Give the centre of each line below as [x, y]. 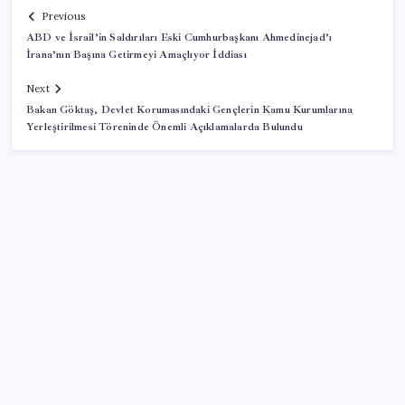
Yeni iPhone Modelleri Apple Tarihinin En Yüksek [189, 369]
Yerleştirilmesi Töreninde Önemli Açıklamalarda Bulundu [165, 127]
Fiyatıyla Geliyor [81, 389]
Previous [63, 17]
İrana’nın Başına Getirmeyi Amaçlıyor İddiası [137, 55]
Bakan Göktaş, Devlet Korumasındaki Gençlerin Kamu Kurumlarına [190, 110]
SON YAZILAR [75, 329]
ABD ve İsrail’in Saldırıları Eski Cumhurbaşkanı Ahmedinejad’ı [179, 38]
